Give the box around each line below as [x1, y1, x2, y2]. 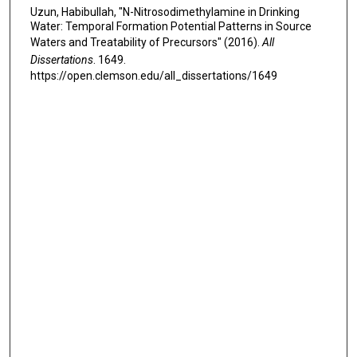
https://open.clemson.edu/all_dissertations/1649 [29, 69, 277, 83]
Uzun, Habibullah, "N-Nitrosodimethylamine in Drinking [29, 6, 300, 19]
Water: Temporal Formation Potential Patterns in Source [29, 20, 312, 33]
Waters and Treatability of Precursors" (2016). [29, 36, 262, 49]
